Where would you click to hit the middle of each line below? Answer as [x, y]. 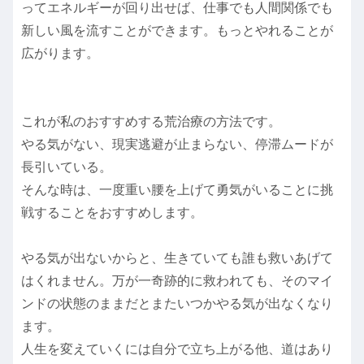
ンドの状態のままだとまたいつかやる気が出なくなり [177, 304]
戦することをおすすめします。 [112, 213]
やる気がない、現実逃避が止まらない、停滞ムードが [177, 145]
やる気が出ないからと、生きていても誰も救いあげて [177, 258]
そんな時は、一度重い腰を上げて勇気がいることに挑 [177, 190]
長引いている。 [67, 167]
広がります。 [60, 54]
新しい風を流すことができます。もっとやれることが [177, 31]
